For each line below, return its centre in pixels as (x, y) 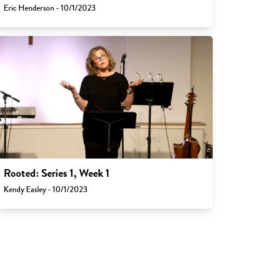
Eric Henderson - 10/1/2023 (50, 8)
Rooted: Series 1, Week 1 (57, 173)
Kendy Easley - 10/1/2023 (46, 189)
